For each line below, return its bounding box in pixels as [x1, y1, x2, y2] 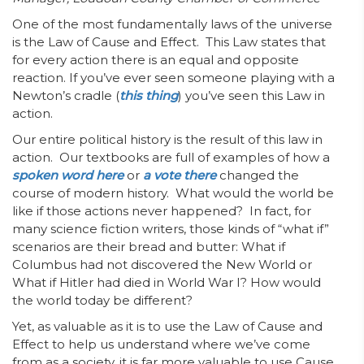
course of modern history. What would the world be [12, 185, 334, 201]
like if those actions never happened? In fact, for [12, 203, 311, 219]
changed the [216, 167, 299, 183]
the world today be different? [12, 292, 196, 308]
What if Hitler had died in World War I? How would [12, 275, 321, 290]
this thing [119, 88, 178, 103]
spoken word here [12, 167, 123, 183]
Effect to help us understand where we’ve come [12, 336, 310, 352]
